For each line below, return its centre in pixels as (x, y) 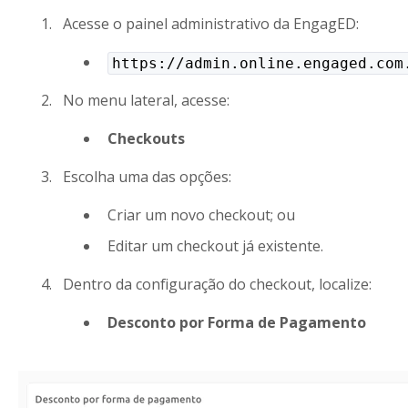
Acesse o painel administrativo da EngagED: (210, 24)
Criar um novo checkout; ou (201, 215)
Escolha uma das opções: (147, 177)
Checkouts (146, 139)
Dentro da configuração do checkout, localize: (217, 284)
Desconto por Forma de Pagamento (236, 322)
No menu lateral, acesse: (146, 101)
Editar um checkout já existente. (215, 245)
